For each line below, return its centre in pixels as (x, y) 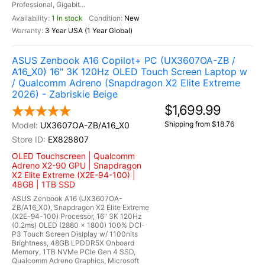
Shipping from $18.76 (199, 124)
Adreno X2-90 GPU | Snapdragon (77, 165)
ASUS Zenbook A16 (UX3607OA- (67, 198)
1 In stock (67, 18)
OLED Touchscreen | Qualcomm (73, 156)
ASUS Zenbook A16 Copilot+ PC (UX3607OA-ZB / (124, 60)
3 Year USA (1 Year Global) (89, 30)
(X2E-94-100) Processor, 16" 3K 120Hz (77, 216)
